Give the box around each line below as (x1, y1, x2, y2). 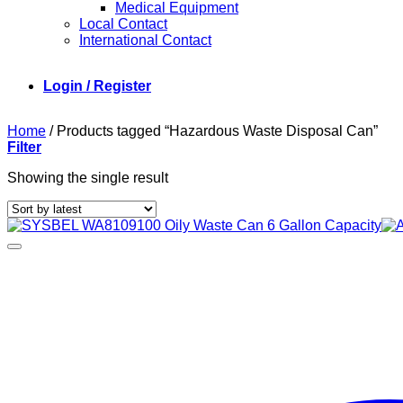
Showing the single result (7, 170, 168, 185)
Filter (7, 139, 41, 155)
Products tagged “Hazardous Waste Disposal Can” (53, 123, 378, 139)
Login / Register (43, 78, 151, 94)
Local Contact (79, 16, 167, 31)
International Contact (79, 32, 211, 48)
